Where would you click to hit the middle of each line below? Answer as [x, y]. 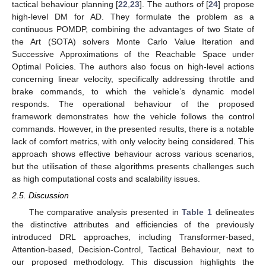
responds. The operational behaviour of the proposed [133, 104]
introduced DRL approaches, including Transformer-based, [133, 237]
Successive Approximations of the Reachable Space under [133, 54]
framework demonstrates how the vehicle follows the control [133, 117]
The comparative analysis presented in [105, 212]
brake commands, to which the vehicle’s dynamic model [133, 92]
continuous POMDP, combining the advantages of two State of [133, 29]
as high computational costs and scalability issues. [106, 179]
